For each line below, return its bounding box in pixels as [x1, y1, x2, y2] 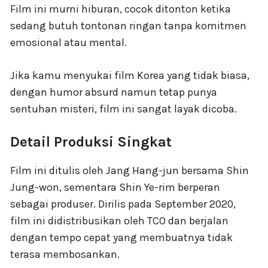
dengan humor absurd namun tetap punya [10, 85, 217, 99]
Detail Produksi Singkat [10, 133, 172, 150]
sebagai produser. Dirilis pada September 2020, [10, 197, 236, 211]
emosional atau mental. [10, 35, 127, 49]
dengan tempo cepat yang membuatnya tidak [10, 230, 233, 244]
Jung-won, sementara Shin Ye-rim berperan [10, 180, 220, 194]
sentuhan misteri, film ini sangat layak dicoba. [10, 102, 237, 115]
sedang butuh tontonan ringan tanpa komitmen [10, 19, 246, 32]
